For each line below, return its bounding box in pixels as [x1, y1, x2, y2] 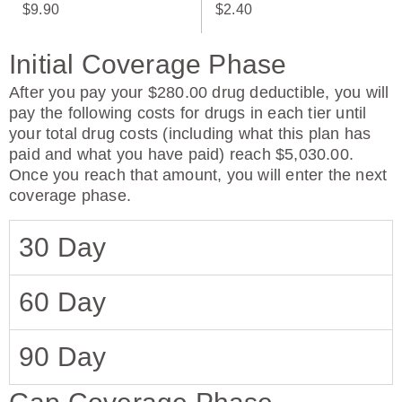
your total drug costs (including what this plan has [9, 125, 371, 143]
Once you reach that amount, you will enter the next [9, 166, 388, 184]
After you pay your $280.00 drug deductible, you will [9, 83, 389, 101]
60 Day [19, 287, 107, 317]
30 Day [19, 232, 107, 262]
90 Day [19, 342, 107, 371]
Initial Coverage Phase [9, 49, 287, 79]
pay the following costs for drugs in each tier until [9, 104, 367, 122]
